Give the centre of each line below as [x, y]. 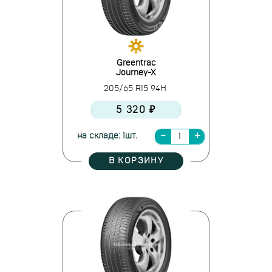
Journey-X [136, 73]
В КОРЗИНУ [136, 161]
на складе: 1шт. [107, 136]
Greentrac [136, 63]
